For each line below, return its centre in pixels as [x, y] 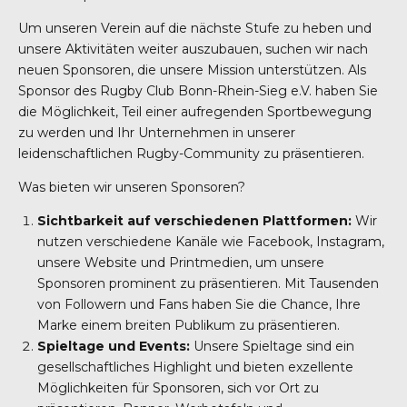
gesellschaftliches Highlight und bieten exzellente [195, 367]
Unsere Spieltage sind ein [272, 347]
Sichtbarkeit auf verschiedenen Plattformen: [194, 221]
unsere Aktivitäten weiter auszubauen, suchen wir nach [193, 50]
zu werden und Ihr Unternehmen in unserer [157, 133]
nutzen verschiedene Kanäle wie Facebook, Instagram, [211, 242]
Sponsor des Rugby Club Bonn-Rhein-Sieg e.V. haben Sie [198, 91]
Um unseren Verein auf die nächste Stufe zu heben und [195, 29]
